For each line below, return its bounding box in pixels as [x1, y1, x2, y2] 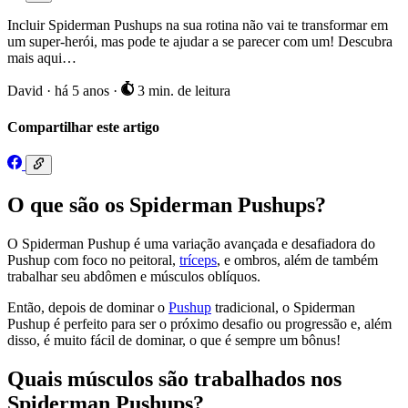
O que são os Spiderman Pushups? [7, 193, 326, 218]
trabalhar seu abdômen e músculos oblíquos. [7, 268, 260, 284]
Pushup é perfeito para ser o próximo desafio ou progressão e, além [7, 315, 392, 331]
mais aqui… [7, 50, 76, 66]
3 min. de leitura [133, 83, 230, 99]
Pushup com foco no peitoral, [7, 251, 179, 268]
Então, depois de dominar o [7, 299, 168, 315]
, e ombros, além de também [217, 251, 378, 268]
